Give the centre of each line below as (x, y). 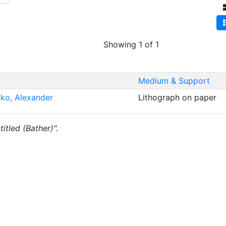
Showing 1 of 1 (131, 44)
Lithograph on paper (178, 97)
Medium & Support (174, 81)
